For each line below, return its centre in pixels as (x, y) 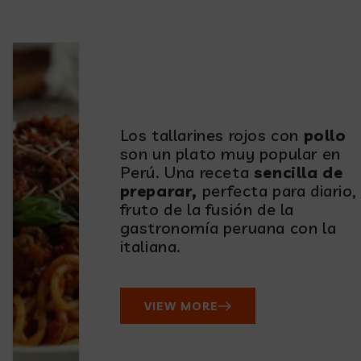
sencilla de (298, 172)
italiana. (150, 246)
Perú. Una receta (187, 172)
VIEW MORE (181, 306)
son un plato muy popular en (230, 154)
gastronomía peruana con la (228, 228)
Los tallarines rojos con (212, 135)
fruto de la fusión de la (207, 209)
